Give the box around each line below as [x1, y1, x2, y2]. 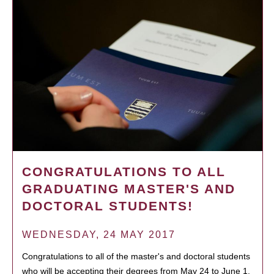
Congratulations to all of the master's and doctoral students [22, 251, 250, 261]
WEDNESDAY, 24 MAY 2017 [22, 229, 176, 240]
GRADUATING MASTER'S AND [22, 181, 235, 196]
